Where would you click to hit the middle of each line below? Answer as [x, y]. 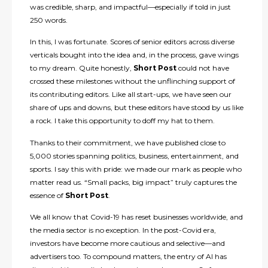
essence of [47, 195]
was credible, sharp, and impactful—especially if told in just [130, 7]
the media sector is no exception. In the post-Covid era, [123, 230]
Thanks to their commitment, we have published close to [127, 142]
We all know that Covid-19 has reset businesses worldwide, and [136, 217]
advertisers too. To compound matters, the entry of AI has [128, 257]
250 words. [48, 20]
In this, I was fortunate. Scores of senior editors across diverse [132, 42]
